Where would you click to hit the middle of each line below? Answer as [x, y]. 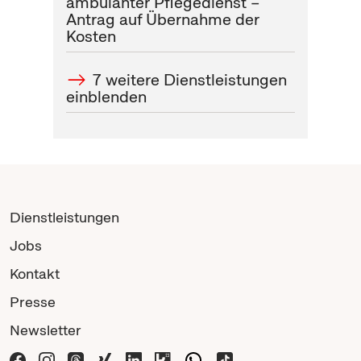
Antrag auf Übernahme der [162, 20]
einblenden [106, 97]
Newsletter [46, 330]
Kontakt [35, 274]
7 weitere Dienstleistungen [190, 80]
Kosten [91, 37]
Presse [33, 302]
